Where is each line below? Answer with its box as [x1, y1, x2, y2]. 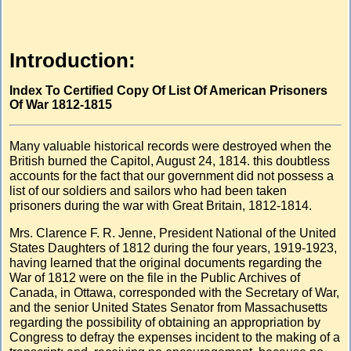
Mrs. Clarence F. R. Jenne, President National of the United [9, 226, 337, 240]
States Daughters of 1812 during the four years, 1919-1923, [9, 241, 338, 255]
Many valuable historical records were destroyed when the [9, 139, 332, 153]
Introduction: [9, 49, 136, 71]
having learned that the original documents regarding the [9, 255, 323, 270]
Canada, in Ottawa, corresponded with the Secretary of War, [9, 285, 340, 299]
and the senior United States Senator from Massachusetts [9, 300, 328, 314]
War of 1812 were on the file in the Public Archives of [9, 270, 301, 284]
